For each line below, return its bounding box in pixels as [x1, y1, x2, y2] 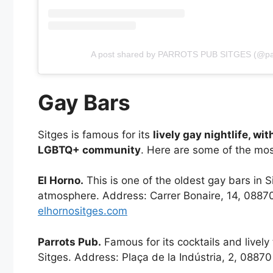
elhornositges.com [38, 205, 127, 218]
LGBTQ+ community [38, 143, 141, 156]
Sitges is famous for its [38, 128, 153, 141]
